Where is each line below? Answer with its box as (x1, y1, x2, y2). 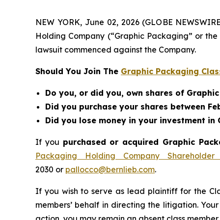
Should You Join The (35, 66, 121, 76)
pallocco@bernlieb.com (65, 164, 155, 174)
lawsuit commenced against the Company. (35, 44, 196, 55)
